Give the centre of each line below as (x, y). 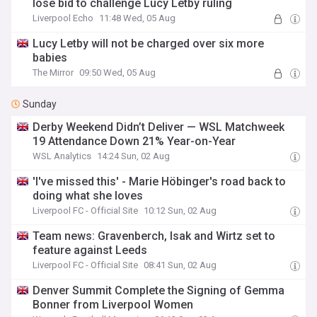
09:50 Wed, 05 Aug (118, 73)
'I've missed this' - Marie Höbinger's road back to (160, 181)
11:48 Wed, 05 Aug (138, 18)
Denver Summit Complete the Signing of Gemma (159, 290)
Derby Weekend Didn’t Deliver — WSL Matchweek (159, 127)
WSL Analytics (62, 156)
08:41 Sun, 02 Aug (180, 265)
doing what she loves (88, 196)
